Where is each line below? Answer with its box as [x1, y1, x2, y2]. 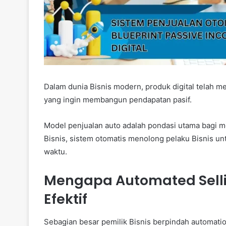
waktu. [44, 147, 67, 157]
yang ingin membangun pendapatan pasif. [44, 95, 192, 105]
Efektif [44, 190, 87, 209]
